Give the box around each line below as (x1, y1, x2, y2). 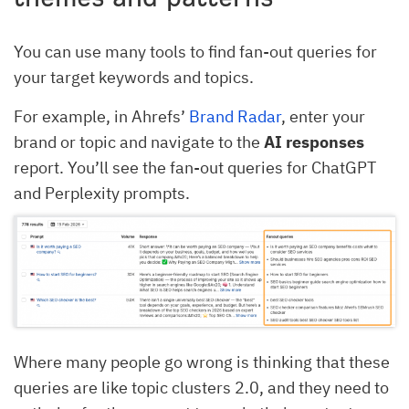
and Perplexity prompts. (14, 183, 194, 204)
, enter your (281, 106, 365, 128)
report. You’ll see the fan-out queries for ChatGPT (14, 157, 376, 179)
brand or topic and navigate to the (14, 131, 264, 153)
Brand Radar (189, 106, 281, 128)
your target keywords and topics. (14, 67, 254, 89)
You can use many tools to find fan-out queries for (14, 41, 377, 63)
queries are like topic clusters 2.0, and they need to (14, 377, 389, 399)
